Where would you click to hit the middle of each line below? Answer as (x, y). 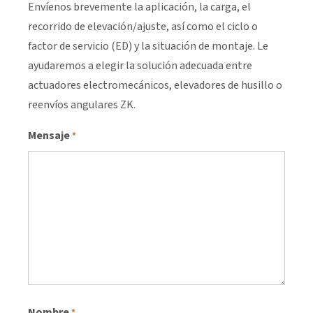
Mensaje (49, 136)
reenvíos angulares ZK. (82, 105)
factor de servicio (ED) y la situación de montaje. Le (148, 46)
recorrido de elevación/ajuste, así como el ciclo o (143, 27)
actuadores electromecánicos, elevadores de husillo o (155, 86)
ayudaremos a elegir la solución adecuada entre (140, 66)
